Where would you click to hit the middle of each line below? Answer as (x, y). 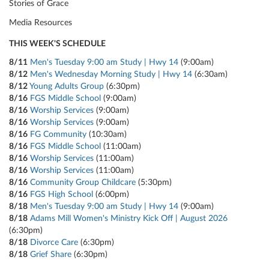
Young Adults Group (67, 86)
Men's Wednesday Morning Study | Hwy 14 (111, 74)
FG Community (58, 134)
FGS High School (62, 194)
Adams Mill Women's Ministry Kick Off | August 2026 (129, 218)
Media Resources (41, 23)
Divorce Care (54, 242)
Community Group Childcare (83, 182)
